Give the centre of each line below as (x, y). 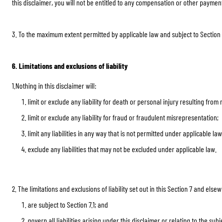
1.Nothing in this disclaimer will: (54, 85)
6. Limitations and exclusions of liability (70, 66)
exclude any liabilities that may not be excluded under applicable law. (122, 149)
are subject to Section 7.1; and (68, 204)
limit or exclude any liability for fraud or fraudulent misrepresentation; (123, 117)
